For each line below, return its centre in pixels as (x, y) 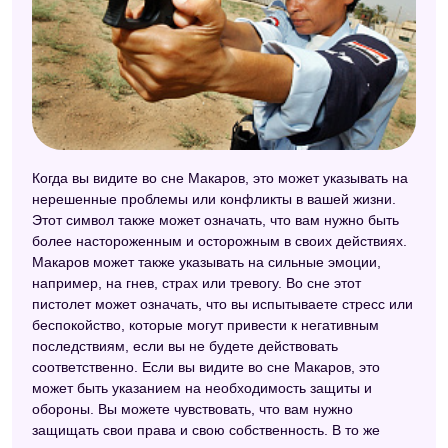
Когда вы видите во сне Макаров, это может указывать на (220, 178)
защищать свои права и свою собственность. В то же (206, 430)
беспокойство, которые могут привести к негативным (205, 325)
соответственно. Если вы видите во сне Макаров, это (206, 367)
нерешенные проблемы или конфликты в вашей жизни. (214, 199)
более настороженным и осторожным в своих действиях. (219, 241)
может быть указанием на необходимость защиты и (202, 388)
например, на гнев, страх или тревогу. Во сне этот (196, 283)
